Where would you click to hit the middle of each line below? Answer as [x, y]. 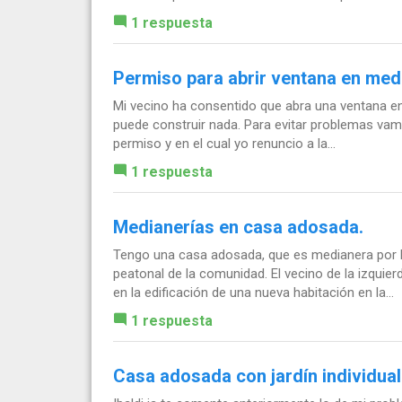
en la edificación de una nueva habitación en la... [253, 293]
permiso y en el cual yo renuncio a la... [224, 144]
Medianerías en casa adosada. [238, 227]
